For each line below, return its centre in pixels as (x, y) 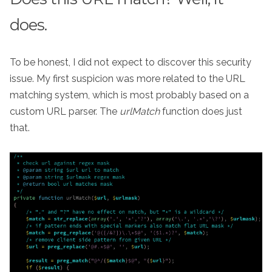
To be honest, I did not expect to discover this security (131, 62)
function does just (201, 111)
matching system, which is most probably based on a (129, 95)
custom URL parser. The (65, 111)
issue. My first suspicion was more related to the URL (127, 78)
